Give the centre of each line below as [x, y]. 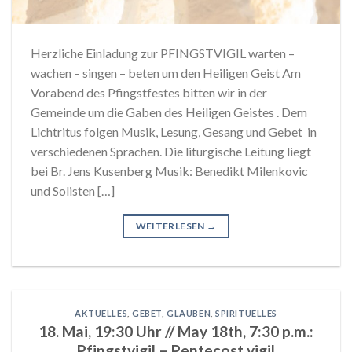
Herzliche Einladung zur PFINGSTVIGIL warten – [163, 53]
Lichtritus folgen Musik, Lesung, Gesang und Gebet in [174, 132]
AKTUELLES [101, 313]
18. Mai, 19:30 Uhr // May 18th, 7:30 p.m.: [176, 331]
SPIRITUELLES [246, 313]
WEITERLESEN [171, 226]
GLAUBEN [189, 313]
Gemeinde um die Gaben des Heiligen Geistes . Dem [169, 112]
